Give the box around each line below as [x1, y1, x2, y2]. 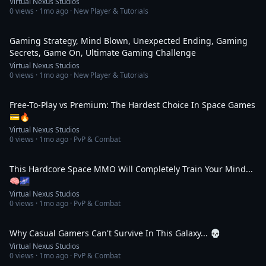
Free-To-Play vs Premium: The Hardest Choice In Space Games [9, 99, 255, 110]
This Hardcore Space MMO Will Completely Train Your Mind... [9, 163, 253, 175]
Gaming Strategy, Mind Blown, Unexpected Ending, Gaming [9, 35, 248, 46]
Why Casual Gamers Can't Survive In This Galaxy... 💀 [9, 227, 220, 239]
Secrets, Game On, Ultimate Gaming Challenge [9, 47, 196, 58]
